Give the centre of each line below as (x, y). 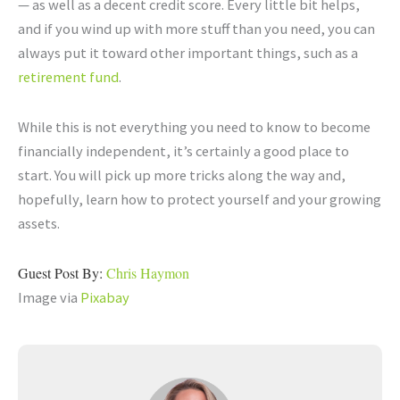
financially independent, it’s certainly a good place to (183, 150)
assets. (39, 223)
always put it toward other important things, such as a (188, 52)
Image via (49, 298)
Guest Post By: (62, 273)
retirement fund (68, 76)
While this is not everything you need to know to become (194, 126)
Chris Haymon (148, 273)
